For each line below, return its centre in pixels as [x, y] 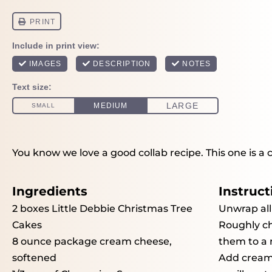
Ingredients [50, 191]
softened [34, 258]
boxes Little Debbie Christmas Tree [105, 209]
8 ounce [32, 241]
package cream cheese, [112, 241]
